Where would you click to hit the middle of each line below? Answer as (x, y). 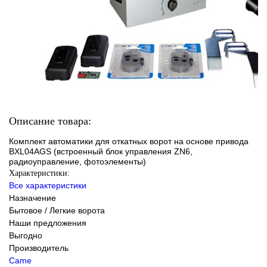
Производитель (39, 248)
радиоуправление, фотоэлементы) (77, 161)
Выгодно (26, 235)
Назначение (32, 198)
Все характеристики (48, 185)
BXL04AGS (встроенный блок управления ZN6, (101, 151)
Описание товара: (50, 121)
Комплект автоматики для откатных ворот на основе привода (129, 141)
